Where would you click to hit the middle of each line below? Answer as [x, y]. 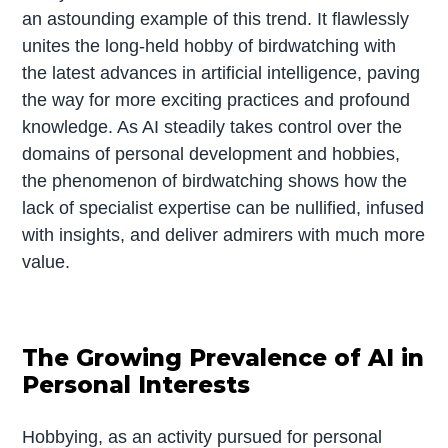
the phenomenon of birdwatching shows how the [215, 180]
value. [46, 261]
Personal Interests [136, 384]
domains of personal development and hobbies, [211, 153]
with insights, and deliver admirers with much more [224, 234]
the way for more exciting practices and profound [216, 99]
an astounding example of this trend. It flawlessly [216, 18]
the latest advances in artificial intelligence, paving [221, 72]
